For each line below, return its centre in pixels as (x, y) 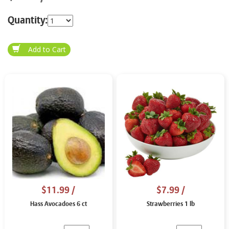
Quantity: (28, 20)
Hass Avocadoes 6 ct (58, 204)
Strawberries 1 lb (170, 204)
